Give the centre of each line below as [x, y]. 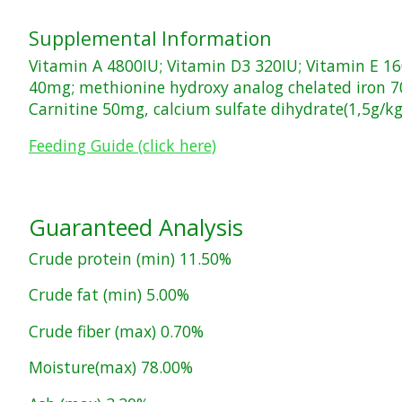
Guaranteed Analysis [136, 227]
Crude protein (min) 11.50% [130, 258]
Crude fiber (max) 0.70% [116, 331]
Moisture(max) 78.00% [111, 367]
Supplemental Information [150, 38]
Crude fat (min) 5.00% [109, 295]
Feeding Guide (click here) [122, 145]
